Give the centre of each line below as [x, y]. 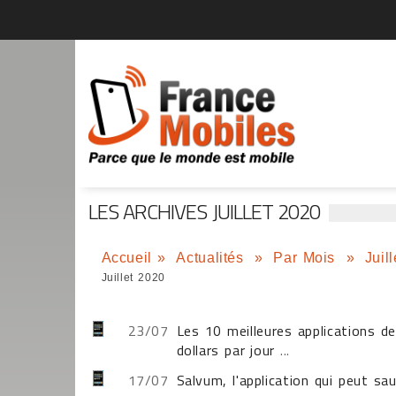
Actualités [213, 258]
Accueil [126, 258]
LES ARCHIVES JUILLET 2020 [204, 211]
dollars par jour [225, 350]
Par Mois [307, 258]
